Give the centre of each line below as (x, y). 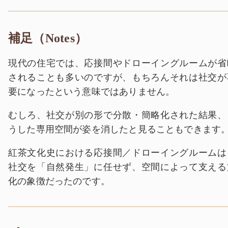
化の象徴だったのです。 (59, 181)
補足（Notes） (48, 38)
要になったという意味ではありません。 (92, 91)
